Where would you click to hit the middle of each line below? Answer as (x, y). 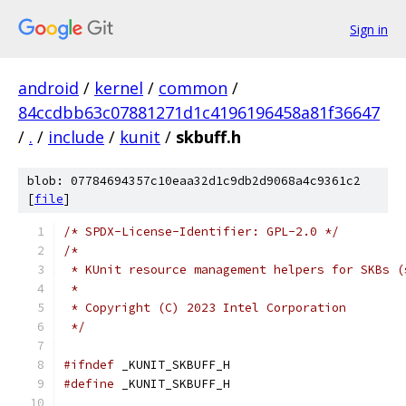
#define (89, 384)
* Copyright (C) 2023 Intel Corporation (205, 308)
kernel (119, 88)
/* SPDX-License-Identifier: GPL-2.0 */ (201, 232)
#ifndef (89, 365)
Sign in (369, 29)
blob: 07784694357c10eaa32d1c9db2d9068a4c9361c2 (194, 181)
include (76, 137)
